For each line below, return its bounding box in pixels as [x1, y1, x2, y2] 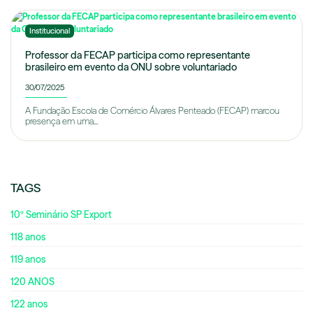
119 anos [10, 254, 45, 265]
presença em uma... [25, 116, 98, 127]
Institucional [29, 26, 70, 36]
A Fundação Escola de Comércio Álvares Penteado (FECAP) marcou [25, 105, 279, 117]
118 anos [10, 231, 45, 243]
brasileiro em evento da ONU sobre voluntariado [25, 61, 237, 74]
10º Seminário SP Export [10, 209, 112, 221]
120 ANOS [10, 276, 54, 288]
